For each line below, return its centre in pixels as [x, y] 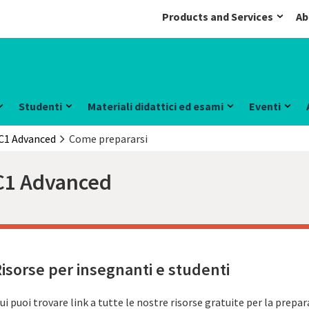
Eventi [265, 106]
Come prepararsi [108, 139]
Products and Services [218, 17]
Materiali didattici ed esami [156, 106]
